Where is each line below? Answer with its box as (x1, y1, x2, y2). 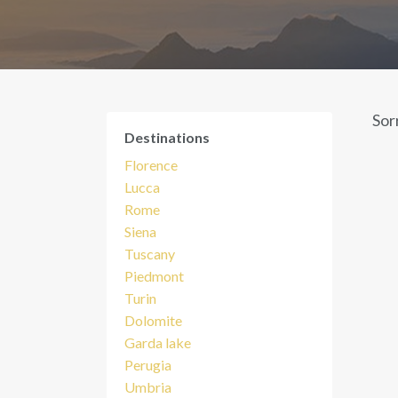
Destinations (124, 129, 210, 146)
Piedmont (124, 267, 184, 284)
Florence (124, 156, 178, 173)
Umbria (124, 378, 171, 395)
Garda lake (124, 334, 191, 351)
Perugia (124, 356, 171, 373)
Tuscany (124, 245, 175, 262)
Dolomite (124, 312, 182, 329)
